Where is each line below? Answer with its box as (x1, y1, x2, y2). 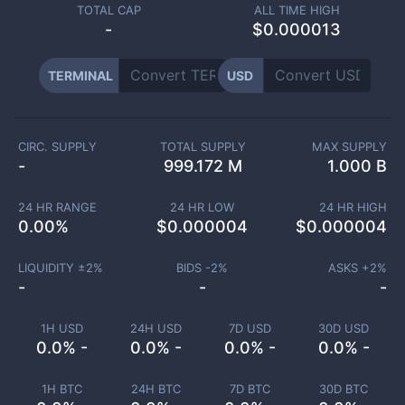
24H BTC (130, 381, 181, 396)
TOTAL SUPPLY (159, 139, 246, 154)
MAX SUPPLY (312, 139, 388, 154)
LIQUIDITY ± (17, 260, 86, 275)
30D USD (318, 321, 369, 335)
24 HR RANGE (17, 200, 97, 214)
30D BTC (319, 381, 368, 396)
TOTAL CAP (76, 3, 141, 17)
